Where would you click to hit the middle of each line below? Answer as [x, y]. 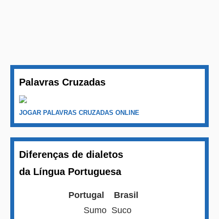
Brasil [125, 195]
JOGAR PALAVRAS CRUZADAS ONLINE [79, 113]
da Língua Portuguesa [70, 172]
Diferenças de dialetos [71, 155]
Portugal [88, 195]
